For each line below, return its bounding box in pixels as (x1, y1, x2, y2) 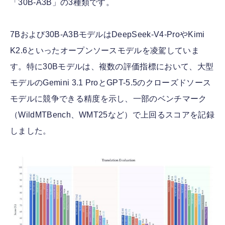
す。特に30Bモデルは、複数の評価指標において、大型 (10, 62, 214, 71)
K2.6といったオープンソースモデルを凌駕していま (10, 46, 200, 55)
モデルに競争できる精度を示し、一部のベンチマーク (10, 94, 207, 103)
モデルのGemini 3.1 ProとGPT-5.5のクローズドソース (10, 78, 211, 87)
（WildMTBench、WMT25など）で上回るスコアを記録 (10, 110, 214, 120)
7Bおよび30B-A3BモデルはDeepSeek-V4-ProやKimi (10, 30, 205, 39)
